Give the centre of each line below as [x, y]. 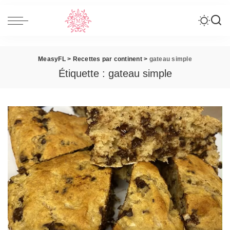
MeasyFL [52, 59]
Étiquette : [83, 73]
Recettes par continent [107, 59]
